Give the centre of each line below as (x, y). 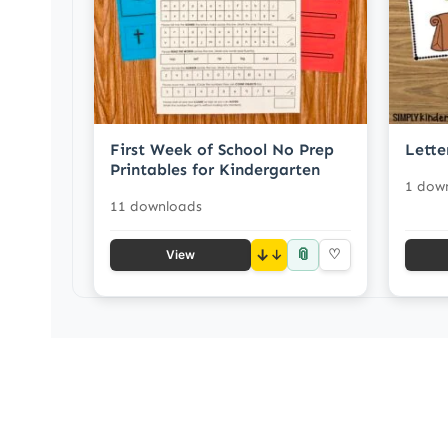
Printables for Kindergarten (215, 169)
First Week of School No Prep (222, 149)
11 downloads (156, 206)
